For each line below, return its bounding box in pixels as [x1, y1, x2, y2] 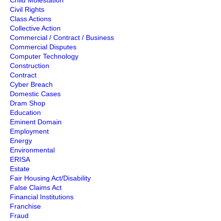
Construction [10, 62, 49, 70]
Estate [10, 165, 30, 173]
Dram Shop [10, 99, 45, 107]
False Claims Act [10, 184, 62, 191]
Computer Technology [10, 52, 78, 60]
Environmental [10, 146, 55, 154]
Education [10, 109, 41, 116]
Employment [10, 127, 49, 135]
